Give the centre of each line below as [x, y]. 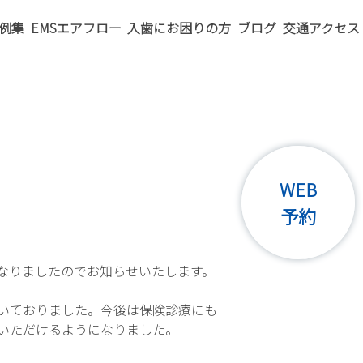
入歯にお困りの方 [179, 28]
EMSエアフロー [76, 28]
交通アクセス [321, 28]
